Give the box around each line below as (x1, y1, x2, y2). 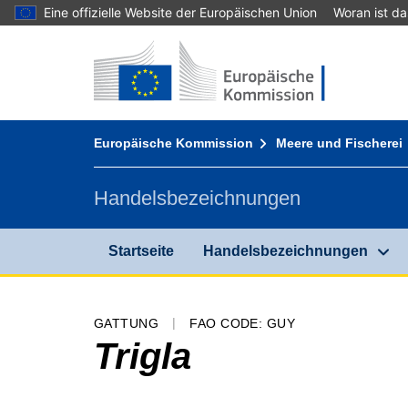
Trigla (94, 335, 191, 376)
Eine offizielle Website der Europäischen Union (44, 5, 317, 20)
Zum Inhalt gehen (41, 41, 155, 57)
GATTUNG (94, 315, 159, 331)
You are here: (93, 119, 179, 135)
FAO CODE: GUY (189, 315, 296, 331)
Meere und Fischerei (276, 136, 403, 150)
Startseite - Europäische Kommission (93, 39, 331, 55)
